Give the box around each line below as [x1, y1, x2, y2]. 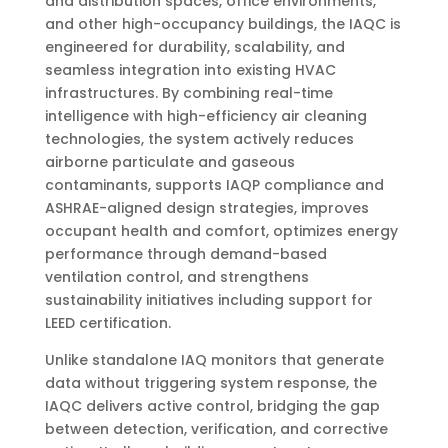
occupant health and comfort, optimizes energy [44, 220, 398, 241]
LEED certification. [44, 312, 171, 333]
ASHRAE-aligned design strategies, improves [44, 197, 369, 218]
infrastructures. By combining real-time [44, 82, 333, 103]
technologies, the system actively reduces [44, 128, 354, 149]
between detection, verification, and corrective [44, 418, 388, 439]
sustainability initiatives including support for [44, 289, 373, 310]
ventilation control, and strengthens [44, 266, 309, 287]
